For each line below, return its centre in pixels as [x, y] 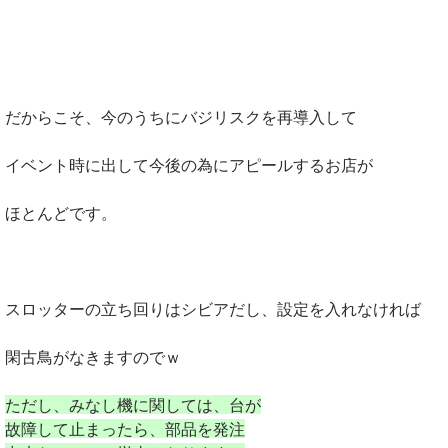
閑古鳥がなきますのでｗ [93, 356]
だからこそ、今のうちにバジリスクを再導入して [181, 116]
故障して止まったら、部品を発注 [125, 428]
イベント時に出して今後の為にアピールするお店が [189, 164]
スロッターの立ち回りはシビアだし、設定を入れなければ [213, 308]
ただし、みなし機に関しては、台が [133, 404]
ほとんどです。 [61, 212]
